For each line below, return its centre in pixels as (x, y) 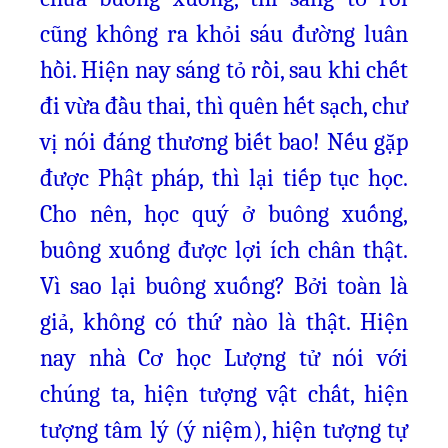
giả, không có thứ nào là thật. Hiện (224, 322)
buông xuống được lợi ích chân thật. (224, 250)
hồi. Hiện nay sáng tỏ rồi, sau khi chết (224, 70)
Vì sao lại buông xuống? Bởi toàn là (224, 286)
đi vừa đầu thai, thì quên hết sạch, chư (224, 106)
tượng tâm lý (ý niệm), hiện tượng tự (224, 430)
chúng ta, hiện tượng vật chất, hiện (224, 394)
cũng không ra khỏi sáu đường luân (224, 34)
